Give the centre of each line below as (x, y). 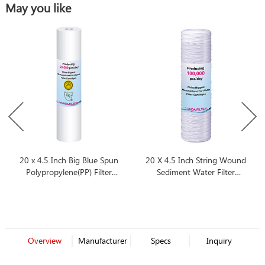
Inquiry (219, 241)
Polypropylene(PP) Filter (69, 172)
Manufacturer (103, 241)
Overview (44, 241)
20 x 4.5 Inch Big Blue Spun (69, 160)
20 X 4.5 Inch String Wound (196, 160)
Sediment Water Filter (196, 172)
